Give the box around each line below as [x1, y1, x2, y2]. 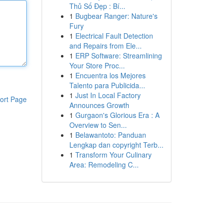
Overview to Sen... [69, 120, 127, 130]
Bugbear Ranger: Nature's [75, 11, 158, 21]
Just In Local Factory [75, 90, 141, 100]
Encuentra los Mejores [75, 70, 146, 80]
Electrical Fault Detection [75, 31, 153, 41]
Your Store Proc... [69, 60, 125, 70]
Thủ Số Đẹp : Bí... [69, 1, 125, 11]
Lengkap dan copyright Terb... [69, 140, 164, 150]
